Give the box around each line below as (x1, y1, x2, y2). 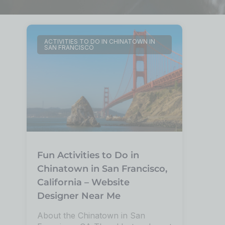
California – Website (37, 176, 130, 188)
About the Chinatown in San (37, 210, 146, 220)
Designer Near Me (37, 190, 121, 201)
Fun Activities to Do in (37, 149, 140, 161)
